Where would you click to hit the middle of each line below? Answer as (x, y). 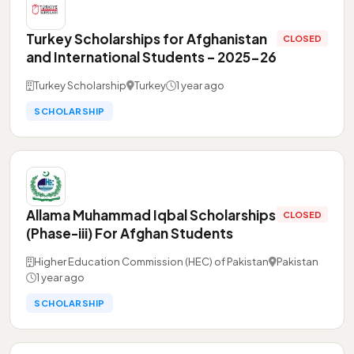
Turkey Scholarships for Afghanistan (147, 39)
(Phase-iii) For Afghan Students (130, 233)
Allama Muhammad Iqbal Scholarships (151, 215)
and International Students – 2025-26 (151, 57)
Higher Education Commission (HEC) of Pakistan (151, 262)
